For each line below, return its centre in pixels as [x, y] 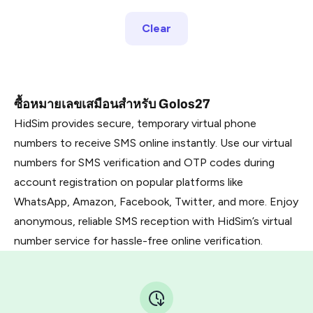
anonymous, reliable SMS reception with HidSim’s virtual [153, 221]
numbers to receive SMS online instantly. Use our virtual [153, 143]
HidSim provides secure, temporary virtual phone [135, 123]
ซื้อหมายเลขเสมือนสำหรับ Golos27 [112, 104]
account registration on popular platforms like [129, 182]
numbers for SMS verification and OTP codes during [144, 162]
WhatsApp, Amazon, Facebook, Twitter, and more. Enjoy [156, 202]
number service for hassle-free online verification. [138, 241]
